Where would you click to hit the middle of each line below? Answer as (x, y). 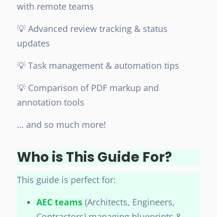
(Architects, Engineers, (129, 202)
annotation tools (51, 102)
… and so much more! (62, 125)
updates (33, 43)
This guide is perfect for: (66, 180)
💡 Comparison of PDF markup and (88, 88)
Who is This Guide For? (94, 157)
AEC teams (59, 202)
